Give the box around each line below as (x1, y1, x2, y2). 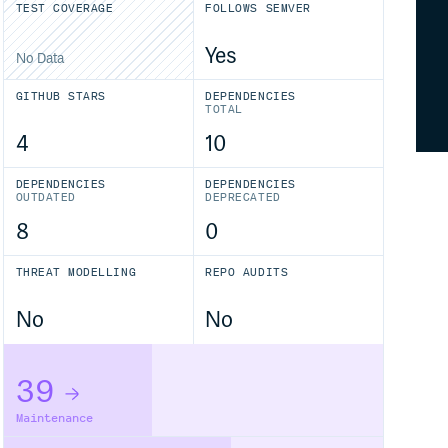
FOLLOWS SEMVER (205, 2, 311, 15)
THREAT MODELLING (15, 266, 137, 279)
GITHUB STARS (15, 90, 106, 103)
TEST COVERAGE (15, 2, 114, 15)
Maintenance (15, 411, 93, 425)
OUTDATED (15, 191, 76, 205)
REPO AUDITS (205, 266, 289, 279)
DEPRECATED (205, 191, 281, 205)
